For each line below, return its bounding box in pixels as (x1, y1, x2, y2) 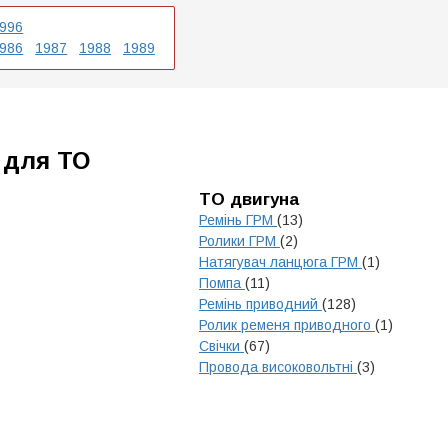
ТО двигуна (199, 190, 299, 209)
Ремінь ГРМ (199, 212, 277, 228)
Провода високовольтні (199, 359, 357, 375)
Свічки (199, 338, 244, 354)
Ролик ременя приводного (199, 317, 375, 333)
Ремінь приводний (199, 296, 322, 312)
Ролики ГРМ (199, 233, 280, 249)
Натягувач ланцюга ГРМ (199, 254, 362, 270)
